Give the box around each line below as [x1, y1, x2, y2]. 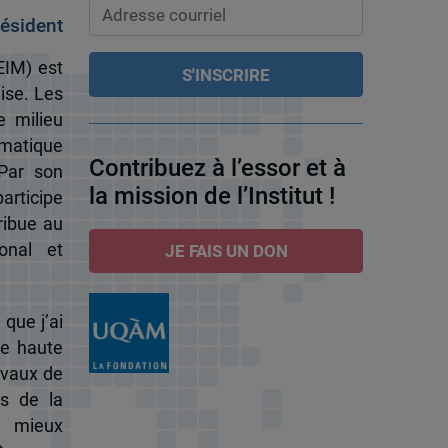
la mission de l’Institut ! [88, 182, 335, 211]
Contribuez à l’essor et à [88, 154, 346, 183]
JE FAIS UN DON [164, 241, 288, 262]
